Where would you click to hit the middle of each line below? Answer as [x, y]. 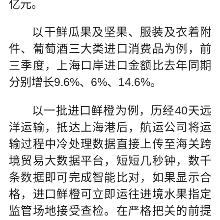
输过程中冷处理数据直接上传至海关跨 [110, 144]
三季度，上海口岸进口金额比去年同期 [110, 66]
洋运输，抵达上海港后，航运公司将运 [110, 127]
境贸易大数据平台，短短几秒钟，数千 [110, 161]
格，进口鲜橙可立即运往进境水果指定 [110, 194]
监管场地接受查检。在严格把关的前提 [110, 211]
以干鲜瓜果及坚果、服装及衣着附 [110, 32]
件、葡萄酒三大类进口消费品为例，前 [110, 49]
